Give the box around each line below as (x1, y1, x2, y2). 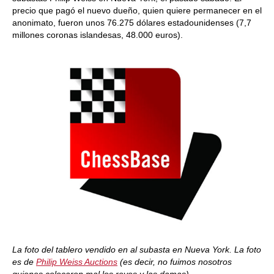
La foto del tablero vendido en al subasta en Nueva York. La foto (12, 245, 261, 254)
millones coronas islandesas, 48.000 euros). (12, 30, 183, 40)
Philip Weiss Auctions (36, 257, 117, 267)
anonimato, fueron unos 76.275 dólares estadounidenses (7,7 (12, 18, 251, 28)
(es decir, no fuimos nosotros (117, 257, 232, 267)
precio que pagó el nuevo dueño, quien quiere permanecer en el (12, 6, 262, 15)
